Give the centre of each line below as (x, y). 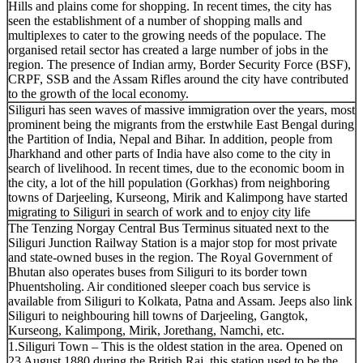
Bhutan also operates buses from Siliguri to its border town (158, 271)
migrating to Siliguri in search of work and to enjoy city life (159, 211)
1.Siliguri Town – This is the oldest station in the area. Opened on (175, 346)
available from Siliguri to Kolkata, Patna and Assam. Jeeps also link (180, 301)
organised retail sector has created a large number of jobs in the (168, 49)
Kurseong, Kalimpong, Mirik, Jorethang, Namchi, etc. (146, 330)
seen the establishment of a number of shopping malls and (155, 20)
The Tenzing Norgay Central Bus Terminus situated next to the (169, 228)
